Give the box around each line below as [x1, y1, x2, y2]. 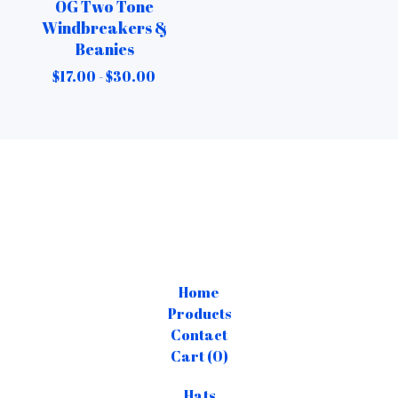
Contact [171, 325, 227, 345]
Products [167, 304, 231, 323]
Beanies [74, 37, 134, 60]
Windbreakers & [41, 16, 167, 38]
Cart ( [170, 346, 212, 366]
